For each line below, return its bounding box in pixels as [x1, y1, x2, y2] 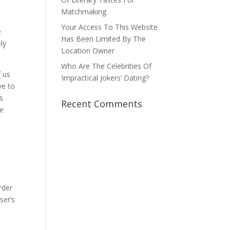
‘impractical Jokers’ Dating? [61, 73, 149, 83]
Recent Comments [61, 98, 143, 110]
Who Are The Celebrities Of [61, 61, 152, 71]
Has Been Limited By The [61, 34, 146, 44]
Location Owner [61, 46, 115, 55]
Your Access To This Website [61, 22, 158, 32]
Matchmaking [61, 7, 107, 16]
